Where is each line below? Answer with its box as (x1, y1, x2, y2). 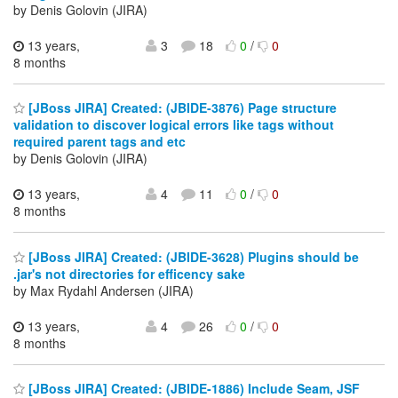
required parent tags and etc (13, 132, 186, 151)
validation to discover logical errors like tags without (13, 115, 334, 134)
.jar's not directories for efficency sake (13, 264, 245, 283)
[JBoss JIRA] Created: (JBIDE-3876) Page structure (25, 99, 337, 117)
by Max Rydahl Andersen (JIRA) (13, 281, 194, 299)
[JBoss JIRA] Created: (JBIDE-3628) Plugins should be (25, 247, 359, 266)
